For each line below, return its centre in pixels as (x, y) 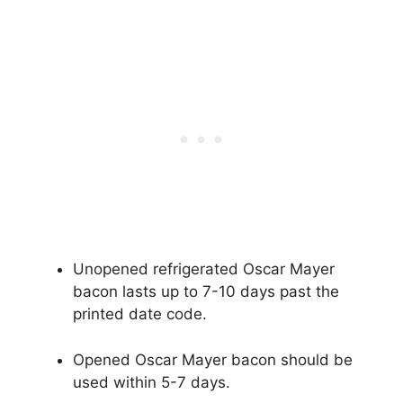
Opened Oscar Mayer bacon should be (213, 359)
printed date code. (140, 314)
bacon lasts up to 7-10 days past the (206, 292)
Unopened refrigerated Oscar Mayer (204, 269)
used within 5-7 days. (152, 382)
